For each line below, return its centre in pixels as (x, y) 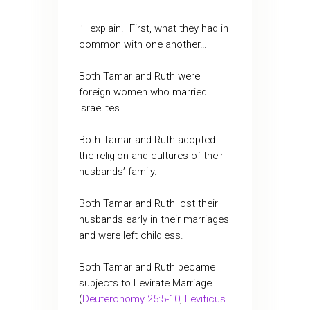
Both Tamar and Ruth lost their (148, 204)
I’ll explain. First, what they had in (153, 29)
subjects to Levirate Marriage (145, 283)
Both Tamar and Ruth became (147, 267)
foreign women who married (143, 92)
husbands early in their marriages (154, 220)
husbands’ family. (118, 172)
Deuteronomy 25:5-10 (131, 299)
